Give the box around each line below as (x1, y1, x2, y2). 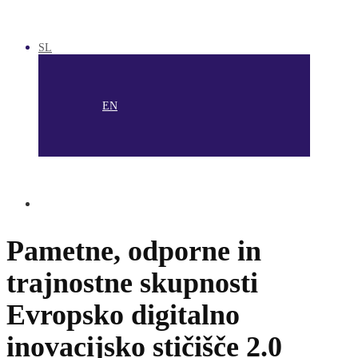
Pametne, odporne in (6, 234, 261, 267)
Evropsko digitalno (6, 298, 240, 331)
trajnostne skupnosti (6, 266, 258, 299)
